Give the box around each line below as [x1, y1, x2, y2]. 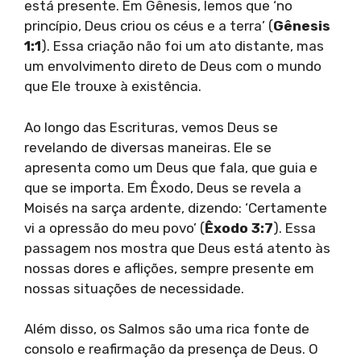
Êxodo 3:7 [205, 219, 273, 236]
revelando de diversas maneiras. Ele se [24, 139, 272, 156]
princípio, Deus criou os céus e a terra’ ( [24, 18, 273, 35]
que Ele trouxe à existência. [24, 78, 201, 95]
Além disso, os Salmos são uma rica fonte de [24, 321, 309, 338]
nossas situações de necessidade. [24, 280, 244, 297]
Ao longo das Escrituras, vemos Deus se [24, 118, 278, 135]
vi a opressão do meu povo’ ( [24, 219, 205, 236]
